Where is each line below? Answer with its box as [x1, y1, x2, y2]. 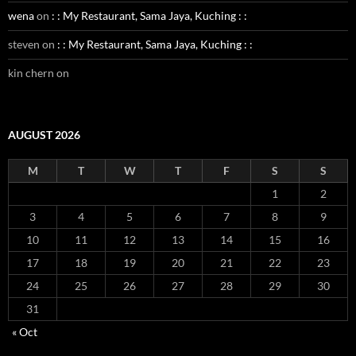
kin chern [8, 66, 54, 79]
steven [8, 37, 40, 51]
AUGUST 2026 [8, 128, 80, 141]
